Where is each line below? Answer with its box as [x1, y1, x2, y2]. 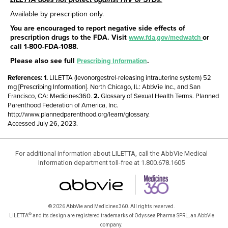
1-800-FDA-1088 [24, 42, 76, 51]
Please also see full [10, 56, 77, 65]
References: [8, 74, 44, 82]
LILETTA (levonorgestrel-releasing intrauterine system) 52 [49, 74, 211, 82]
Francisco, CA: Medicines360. [8, 92, 92, 100]
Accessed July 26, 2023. [8, 120, 78, 128]
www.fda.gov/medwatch [129, 34, 203, 42]
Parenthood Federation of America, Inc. [8, 101, 118, 109]
